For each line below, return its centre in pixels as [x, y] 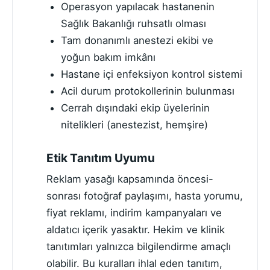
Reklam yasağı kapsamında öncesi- [130, 179]
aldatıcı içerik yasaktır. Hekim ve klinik [136, 230]
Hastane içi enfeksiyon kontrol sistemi [151, 74]
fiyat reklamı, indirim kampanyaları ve [134, 213]
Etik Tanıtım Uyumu [101, 158]
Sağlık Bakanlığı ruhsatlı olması [133, 23]
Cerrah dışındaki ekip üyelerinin [135, 108]
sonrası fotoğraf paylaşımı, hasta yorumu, [145, 196]
